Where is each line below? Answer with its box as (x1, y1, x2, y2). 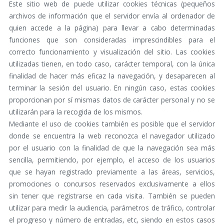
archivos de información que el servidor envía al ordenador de (8, 11, 215, 21)
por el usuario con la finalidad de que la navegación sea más (8, 143, 215, 153)
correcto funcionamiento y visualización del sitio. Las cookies (8, 47, 215, 57)
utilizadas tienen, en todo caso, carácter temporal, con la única (8, 59, 215, 69)
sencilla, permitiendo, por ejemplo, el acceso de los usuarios (8, 155, 215, 165)
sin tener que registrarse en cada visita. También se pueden (8, 191, 215, 201)
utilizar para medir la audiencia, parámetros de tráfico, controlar (8, 203, 215, 213)
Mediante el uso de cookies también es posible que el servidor (8, 119, 215, 129)
